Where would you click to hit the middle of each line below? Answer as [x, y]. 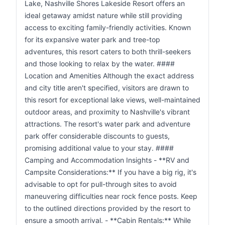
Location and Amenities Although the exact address [109, 76]
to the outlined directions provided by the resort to [107, 208]
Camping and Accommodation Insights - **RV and [107, 160]
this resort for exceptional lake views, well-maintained [113, 100]
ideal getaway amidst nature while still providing [103, 15]
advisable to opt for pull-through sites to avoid [101, 184]
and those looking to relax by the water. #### [100, 64]
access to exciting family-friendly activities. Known [108, 27]
